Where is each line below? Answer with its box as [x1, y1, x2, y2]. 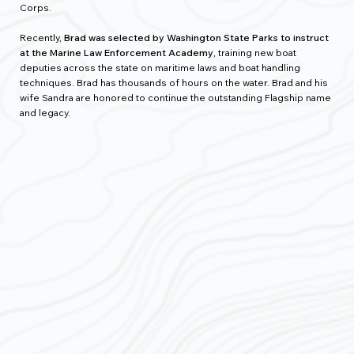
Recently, [20, 32, 65, 44]
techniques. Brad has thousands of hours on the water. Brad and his [20, 77, 329, 89]
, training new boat [213, 47, 297, 59]
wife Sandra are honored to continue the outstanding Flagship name [20, 92, 332, 104]
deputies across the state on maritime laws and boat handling [20, 62, 301, 74]
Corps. [20, 2, 52, 14]
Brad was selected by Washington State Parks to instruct [64, 32, 330, 44]
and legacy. [20, 107, 71, 119]
